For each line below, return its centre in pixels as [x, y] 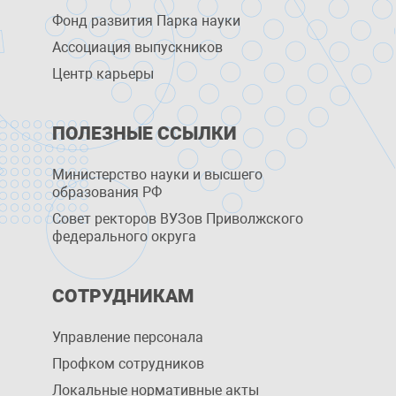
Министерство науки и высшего [158, 175]
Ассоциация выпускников [138, 47]
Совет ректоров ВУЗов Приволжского [178, 219]
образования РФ [107, 192]
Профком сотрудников [129, 364]
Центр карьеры [103, 74]
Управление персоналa [128, 337]
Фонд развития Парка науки [147, 21]
